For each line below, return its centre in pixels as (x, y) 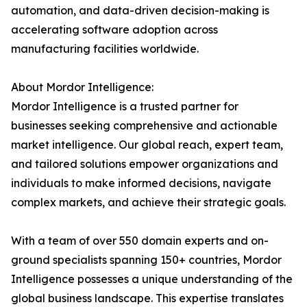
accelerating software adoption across (114, 30)
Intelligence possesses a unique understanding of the (152, 279)
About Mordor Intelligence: (84, 87)
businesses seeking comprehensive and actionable (144, 126)
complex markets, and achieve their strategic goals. (149, 202)
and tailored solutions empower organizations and (145, 164)
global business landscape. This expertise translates (147, 298)
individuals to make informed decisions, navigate (141, 183)
